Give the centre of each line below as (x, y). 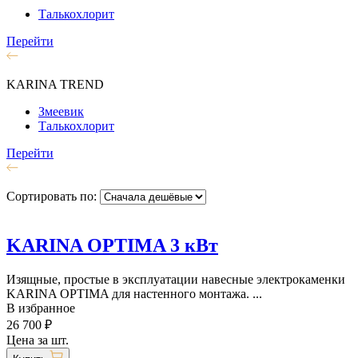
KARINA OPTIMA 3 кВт (112, 246)
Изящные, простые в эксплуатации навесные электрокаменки (176, 280)
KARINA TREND (55, 85)
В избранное (41, 308)
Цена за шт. (38, 340)
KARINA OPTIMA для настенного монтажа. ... (134, 294)
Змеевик (61, 112)
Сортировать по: (53, 197)
